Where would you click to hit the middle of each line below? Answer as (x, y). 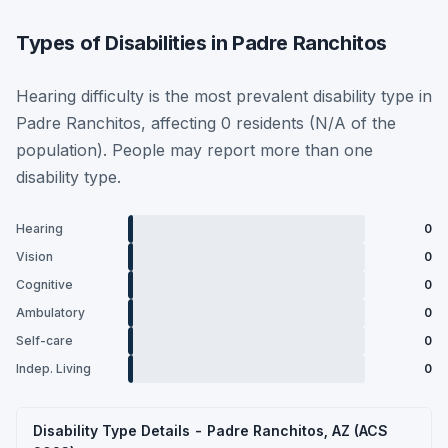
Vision (34, 256)
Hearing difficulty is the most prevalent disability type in (224, 95)
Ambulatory (50, 312)
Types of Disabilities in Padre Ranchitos (201, 42)
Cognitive (44, 284)
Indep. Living (53, 368)
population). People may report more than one (194, 149)
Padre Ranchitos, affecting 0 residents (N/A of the (206, 122)
